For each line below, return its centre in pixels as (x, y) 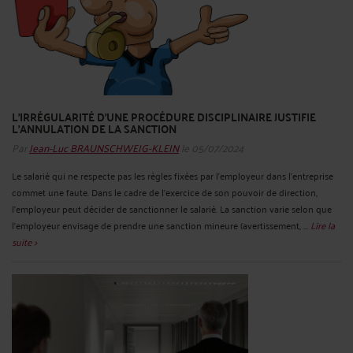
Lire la (323, 225)
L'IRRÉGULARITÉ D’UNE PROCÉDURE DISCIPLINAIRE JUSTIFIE (164, 116)
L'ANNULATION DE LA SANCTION (94, 128)
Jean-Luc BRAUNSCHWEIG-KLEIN (104, 147)
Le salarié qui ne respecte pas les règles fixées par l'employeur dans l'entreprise (173, 175)
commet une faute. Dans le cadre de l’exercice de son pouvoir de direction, (165, 191)
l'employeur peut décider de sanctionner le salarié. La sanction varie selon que (172, 208)
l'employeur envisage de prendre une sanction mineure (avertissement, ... (161, 225)
